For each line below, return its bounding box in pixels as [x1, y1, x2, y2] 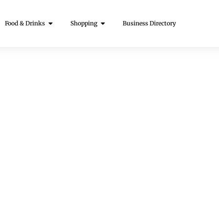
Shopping [70, 20, 97, 27]
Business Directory [122, 20, 176, 27]
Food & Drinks [4, 20, 45, 27]
